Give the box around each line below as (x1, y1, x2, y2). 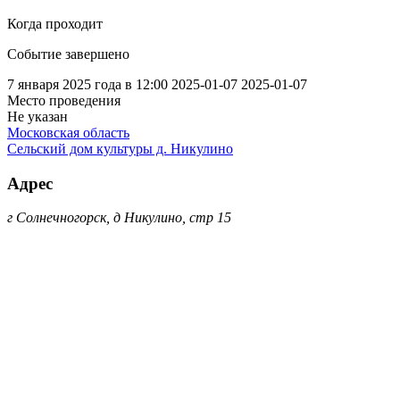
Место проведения (7, 92, 121, 108)
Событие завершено (7, 46, 129, 62)
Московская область (7, 124, 129, 140)
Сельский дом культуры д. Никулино (7, 140, 233, 156)
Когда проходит (7, 15, 103, 31)
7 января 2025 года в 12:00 (7, 76, 168, 92)
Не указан (7, 108, 68, 124)
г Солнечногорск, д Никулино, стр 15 (7, 210, 231, 226)
